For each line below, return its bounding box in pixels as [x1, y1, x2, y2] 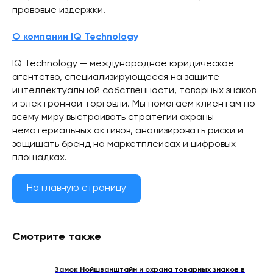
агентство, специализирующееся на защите [12, 72, 219, 82]
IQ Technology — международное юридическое [12, 58, 234, 69]
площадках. [12, 152, 67, 163]
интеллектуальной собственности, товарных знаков [12, 85, 256, 96]
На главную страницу [27, 183, 126, 193]
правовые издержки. [12, 5, 105, 15]
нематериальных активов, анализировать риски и [12, 126, 243, 136]
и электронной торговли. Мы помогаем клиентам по [12, 99, 255, 109]
